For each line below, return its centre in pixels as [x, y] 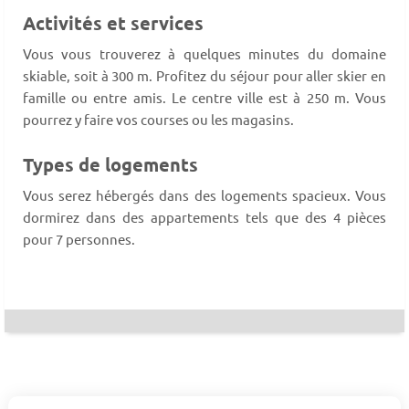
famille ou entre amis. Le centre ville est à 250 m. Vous [204, 98]
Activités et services [113, 23]
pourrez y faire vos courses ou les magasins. [158, 120]
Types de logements [110, 165]
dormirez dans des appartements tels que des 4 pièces [204, 217]
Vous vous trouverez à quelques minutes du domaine [204, 54]
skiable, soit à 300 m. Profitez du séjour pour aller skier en [204, 76]
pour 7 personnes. [79, 239]
